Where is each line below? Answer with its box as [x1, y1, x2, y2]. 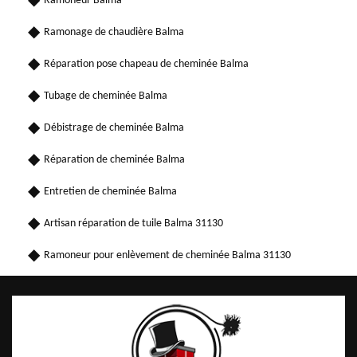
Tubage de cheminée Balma [44, 89, 167, 102]
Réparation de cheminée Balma [44, 153, 185, 166]
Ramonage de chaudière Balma [44, 25, 184, 38]
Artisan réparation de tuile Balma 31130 [44, 217, 223, 229]
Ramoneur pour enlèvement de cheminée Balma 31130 [44, 249, 291, 261]
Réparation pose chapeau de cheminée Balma [44, 57, 249, 70]
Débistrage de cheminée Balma [44, 121, 184, 134]
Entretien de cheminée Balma [44, 185, 177, 198]
